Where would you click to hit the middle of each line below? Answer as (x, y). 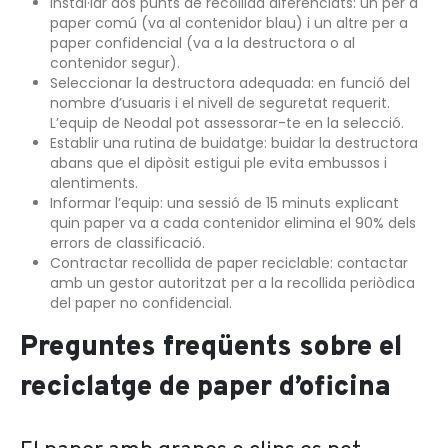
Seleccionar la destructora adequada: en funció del (229, 83)
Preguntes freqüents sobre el (211, 347)
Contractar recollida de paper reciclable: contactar (228, 263)
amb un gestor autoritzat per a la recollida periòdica (232, 283)
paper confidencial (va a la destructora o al (202, 43)
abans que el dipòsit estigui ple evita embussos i (218, 163)
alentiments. (93, 183)
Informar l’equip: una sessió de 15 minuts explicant (224, 203)
